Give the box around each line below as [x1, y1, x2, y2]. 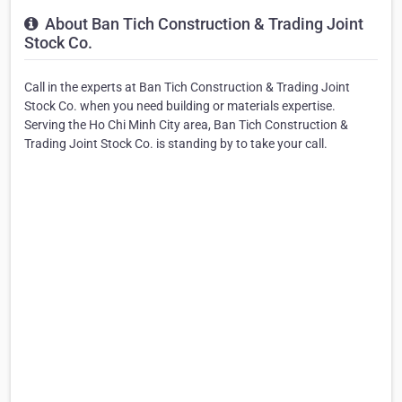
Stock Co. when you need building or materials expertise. [24, 99, 336, 114]
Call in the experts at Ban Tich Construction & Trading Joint [24, 80, 350, 95]
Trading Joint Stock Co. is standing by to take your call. [24, 136, 328, 152]
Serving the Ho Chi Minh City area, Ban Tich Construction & [24, 118, 348, 133]
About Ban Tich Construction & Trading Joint [41, 14, 363, 34]
